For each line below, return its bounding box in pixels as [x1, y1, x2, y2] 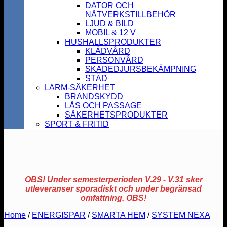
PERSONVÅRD [85, 56, 143, 64]
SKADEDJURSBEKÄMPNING [85, 65, 196, 73]
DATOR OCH [85, 1, 134, 10]
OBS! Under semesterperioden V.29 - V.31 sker [24, 175, 203, 184]
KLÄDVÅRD [85, 47, 130, 55]
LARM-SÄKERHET [45, 83, 115, 92]
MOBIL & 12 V [85, 28, 136, 37]
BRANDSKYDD [65, 92, 123, 101]
